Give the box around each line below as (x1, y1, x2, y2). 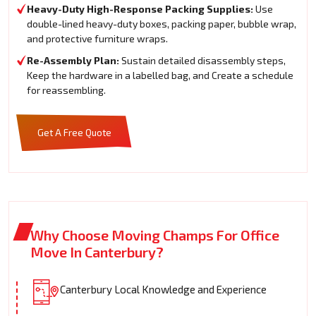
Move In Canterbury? (30, 243, 164, 261)
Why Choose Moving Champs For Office (30, 226, 279, 244)
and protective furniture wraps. (27, 32, 168, 45)
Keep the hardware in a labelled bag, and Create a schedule (27, 69, 293, 82)
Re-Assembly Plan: (27, 54, 119, 67)
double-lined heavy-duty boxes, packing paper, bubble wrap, (27, 18, 296, 30)
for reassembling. (27, 84, 106, 97)
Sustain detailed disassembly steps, (119, 54, 286, 67)
